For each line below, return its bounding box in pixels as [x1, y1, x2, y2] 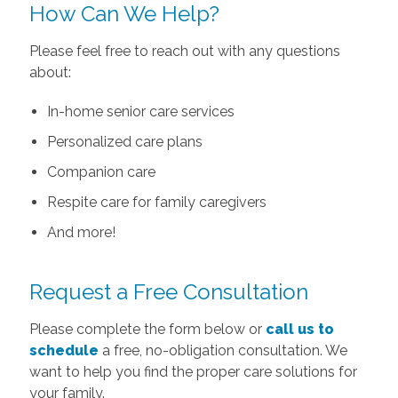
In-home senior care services [46, 102, 235, 120]
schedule [28, 341, 99, 359]
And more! [46, 223, 115, 241]
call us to [265, 320, 334, 338]
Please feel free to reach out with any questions [28, 42, 340, 60]
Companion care [46, 163, 155, 180]
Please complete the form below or [28, 320, 266, 338]
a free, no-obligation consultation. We [98, 341, 347, 359]
